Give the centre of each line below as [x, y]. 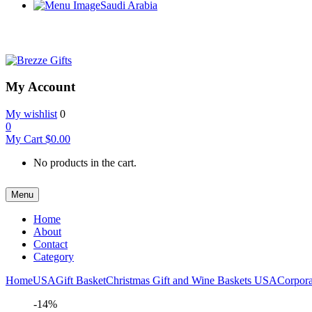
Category [54, 257]
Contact [50, 244]
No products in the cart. [85, 163]
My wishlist [31, 114]
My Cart [25, 139]
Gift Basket [81, 281]
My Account [40, 87]
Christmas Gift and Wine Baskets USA [192, 281]
